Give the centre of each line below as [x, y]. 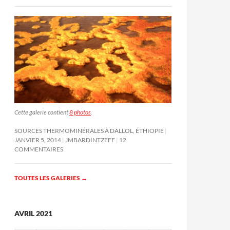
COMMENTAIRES [39, 149]
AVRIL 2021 [33, 213]
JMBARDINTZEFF [90, 140]
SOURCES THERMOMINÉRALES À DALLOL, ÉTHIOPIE [89, 130]
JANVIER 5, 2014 [38, 140]
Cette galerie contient [42, 112]
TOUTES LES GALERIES [48, 178]
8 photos [80, 112]
